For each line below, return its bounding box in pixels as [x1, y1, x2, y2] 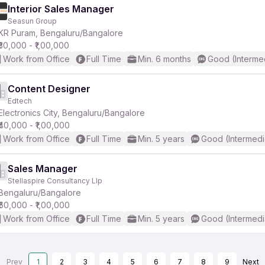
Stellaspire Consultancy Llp [8, 176, 102, 185]
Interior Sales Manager [8, 3, 114, 15]
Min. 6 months [138, 54, 191, 64]
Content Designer [8, 83, 91, 95]
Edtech [8, 96, 32, 105]
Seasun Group [8, 17, 57, 25]
